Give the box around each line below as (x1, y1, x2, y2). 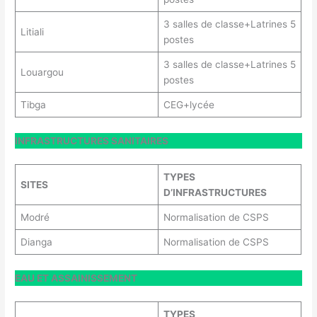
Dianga (20, 236, 52, 248)
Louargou (20, 67, 64, 78)
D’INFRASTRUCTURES (163, 186, 267, 198)
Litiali (20, 26, 44, 38)
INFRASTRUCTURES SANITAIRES (15, 134, 169, 146)
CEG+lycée (163, 99, 214, 110)
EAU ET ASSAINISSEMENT (15, 272, 138, 284)
